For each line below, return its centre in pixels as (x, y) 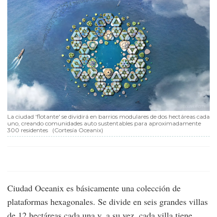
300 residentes (28, 130)
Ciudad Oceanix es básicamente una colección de (94, 188)
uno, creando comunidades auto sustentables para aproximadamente (104, 124)
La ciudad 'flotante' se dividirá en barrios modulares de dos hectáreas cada (108, 117)
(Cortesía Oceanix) (78, 130)
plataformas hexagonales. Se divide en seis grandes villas (108, 202)
